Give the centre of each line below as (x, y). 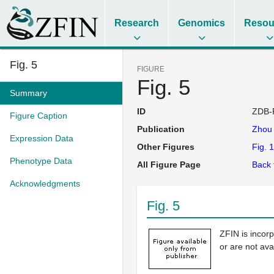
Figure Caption (39, 116)
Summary (28, 93)
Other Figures (166, 147)
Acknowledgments (45, 183)
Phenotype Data (41, 161)
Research (137, 23)
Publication (161, 129)
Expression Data (42, 138)
